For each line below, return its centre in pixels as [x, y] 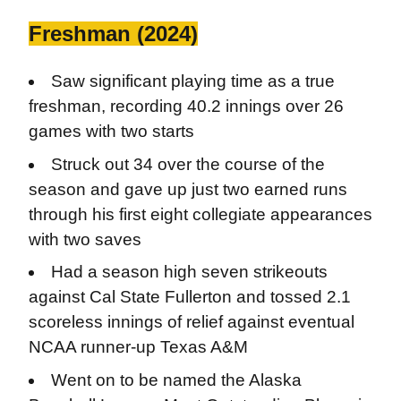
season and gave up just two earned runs [188, 189]
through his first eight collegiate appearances [200, 214]
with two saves [85, 239]
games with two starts [111, 131]
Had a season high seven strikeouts [190, 272]
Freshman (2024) [113, 33]
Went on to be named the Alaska [177, 380]
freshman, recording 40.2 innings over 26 [186, 106]
